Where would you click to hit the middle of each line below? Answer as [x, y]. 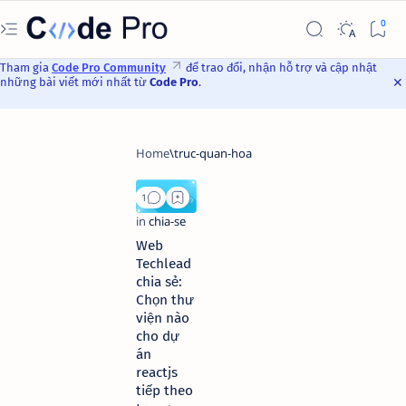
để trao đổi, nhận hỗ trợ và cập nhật [280, 68]
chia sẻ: [159, 282]
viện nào [163, 319]
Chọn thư [165, 300]
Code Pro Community [109, 68]
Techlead [164, 264]
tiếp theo [164, 391]
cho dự [158, 337]
